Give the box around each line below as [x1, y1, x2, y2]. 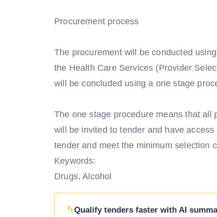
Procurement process [54, 16, 139, 26]
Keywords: [54, 156, 96, 166]
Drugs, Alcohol [54, 171, 112, 181]
